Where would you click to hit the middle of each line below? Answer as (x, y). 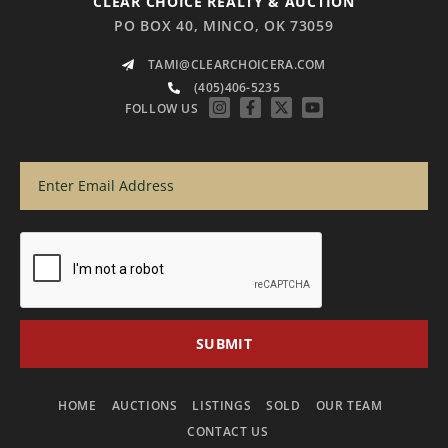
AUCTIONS (144, 405)
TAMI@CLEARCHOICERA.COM (237, 64)
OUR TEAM (349, 405)
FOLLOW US (162, 109)
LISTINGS (222, 405)
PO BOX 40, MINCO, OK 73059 (224, 25)
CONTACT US (228, 431)
